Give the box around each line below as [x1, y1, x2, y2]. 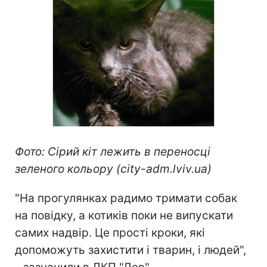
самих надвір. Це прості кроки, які [15, 225, 205, 240]
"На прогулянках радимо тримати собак [15, 191, 237, 205]
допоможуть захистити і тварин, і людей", [15, 243, 246, 257]
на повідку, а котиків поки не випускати [15, 208, 233, 222]
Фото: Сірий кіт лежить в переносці [15, 144, 210, 159]
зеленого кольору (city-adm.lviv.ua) [15, 162, 212, 176]
